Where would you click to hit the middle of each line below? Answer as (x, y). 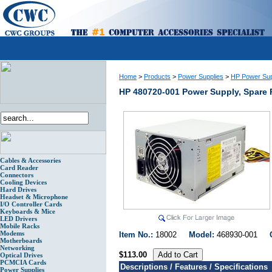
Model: (203, 235)
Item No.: (137, 235)
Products (157, 76)
